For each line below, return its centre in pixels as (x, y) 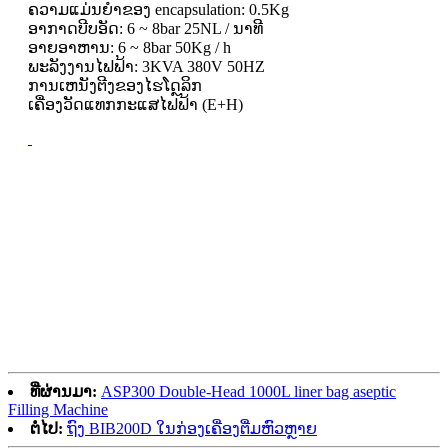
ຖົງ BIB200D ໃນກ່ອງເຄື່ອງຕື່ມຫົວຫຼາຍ (192, 429)
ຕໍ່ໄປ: (46, 429)
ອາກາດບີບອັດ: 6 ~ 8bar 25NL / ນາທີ (145, 29)
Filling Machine (58, 410)
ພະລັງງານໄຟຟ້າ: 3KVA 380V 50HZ (146, 67)
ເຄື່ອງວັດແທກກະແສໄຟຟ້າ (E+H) (135, 105)
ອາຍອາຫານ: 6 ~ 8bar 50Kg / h (129, 48)
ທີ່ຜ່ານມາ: (63, 392)
